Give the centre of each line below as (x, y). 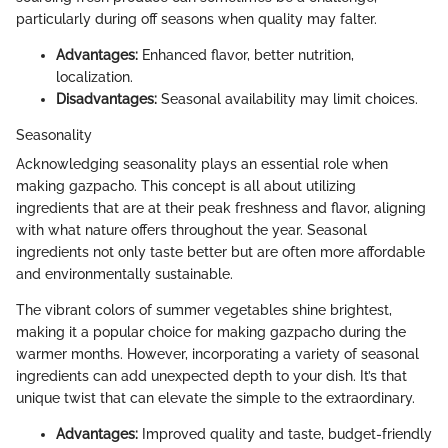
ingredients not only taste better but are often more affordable (220, 251)
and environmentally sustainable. (124, 273)
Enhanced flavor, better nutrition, (246, 54)
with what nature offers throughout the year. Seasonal (191, 229)
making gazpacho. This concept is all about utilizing (186, 185)
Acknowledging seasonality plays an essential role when (202, 163)
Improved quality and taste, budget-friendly (285, 433)
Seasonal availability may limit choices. (287, 98)
